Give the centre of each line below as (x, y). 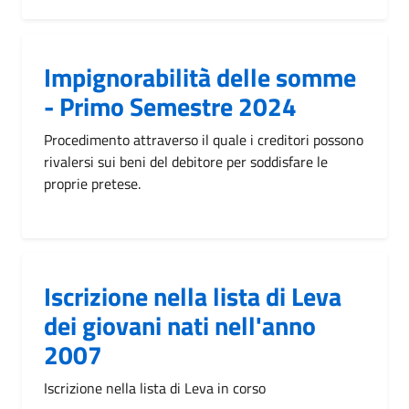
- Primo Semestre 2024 (170, 106)
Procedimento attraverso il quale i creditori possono (204, 139)
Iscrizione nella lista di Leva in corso (155, 388)
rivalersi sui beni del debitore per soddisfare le (186, 161)
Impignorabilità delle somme (200, 77)
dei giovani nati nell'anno (180, 325)
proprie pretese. (92, 183)
